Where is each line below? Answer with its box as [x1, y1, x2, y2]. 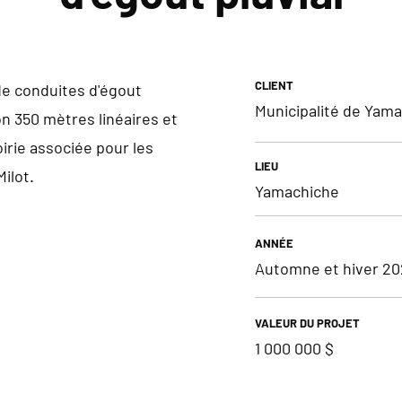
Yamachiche [255, 181, 339, 201]
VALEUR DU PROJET [255, 316, 360, 330]
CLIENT [255, 78, 293, 92]
